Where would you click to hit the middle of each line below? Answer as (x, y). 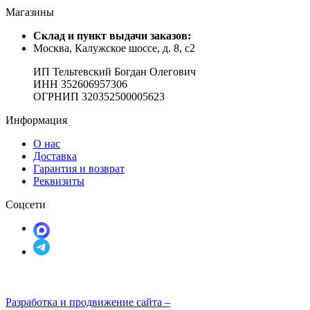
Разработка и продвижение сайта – (88, 302)
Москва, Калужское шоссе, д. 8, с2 (114, 48)
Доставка (55, 156)
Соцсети (26, 205)
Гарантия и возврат (79, 169)
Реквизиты (59, 181)
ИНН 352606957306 (80, 84)
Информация (36, 120)
